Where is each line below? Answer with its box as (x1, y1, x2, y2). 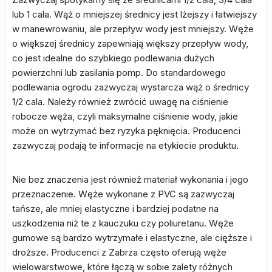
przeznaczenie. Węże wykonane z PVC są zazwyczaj (12, 188, 234, 200)
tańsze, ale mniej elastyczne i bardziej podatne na (12, 203, 219, 214)
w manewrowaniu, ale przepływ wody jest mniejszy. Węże (12, 23, 254, 35)
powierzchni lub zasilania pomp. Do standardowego (12, 67, 226, 78)
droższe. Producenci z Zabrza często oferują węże (12, 246, 226, 258)
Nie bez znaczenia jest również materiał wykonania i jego (12, 174, 248, 185)
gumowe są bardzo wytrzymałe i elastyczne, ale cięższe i (12, 232, 252, 243)
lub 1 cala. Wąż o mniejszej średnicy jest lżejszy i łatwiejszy (12, 8, 257, 20)
